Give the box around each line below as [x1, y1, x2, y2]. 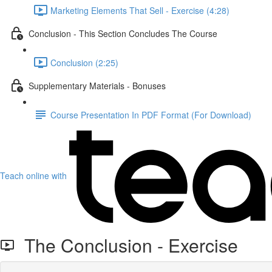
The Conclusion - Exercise [15, 232, 238, 258]
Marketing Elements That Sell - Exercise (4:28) [50, 4, 229, 16]
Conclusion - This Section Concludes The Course [29, 27, 217, 39]
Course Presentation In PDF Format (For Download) [50, 108, 251, 121]
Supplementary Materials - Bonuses [29, 79, 166, 92]
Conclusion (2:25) [50, 56, 118, 69]
